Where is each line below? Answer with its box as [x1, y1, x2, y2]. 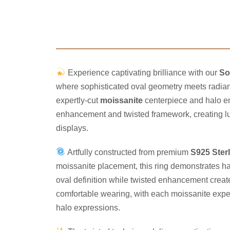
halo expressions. [56, 203, 121, 212]
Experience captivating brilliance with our [65, 68, 219, 77]
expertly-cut [56, 95, 101, 105]
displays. [56, 123, 89, 132]
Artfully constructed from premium [65, 147, 190, 157]
